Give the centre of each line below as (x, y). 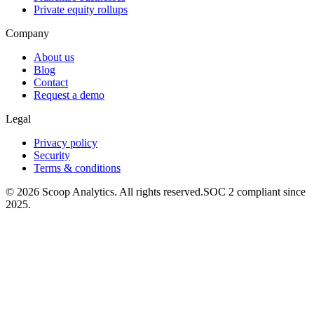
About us (54, 57)
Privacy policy (66, 142)
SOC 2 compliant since (254, 191)
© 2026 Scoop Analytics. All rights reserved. (104, 191)
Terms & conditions (77, 168)
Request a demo (69, 95)
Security (52, 155)
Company (27, 33)
